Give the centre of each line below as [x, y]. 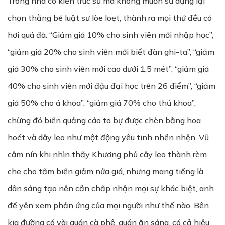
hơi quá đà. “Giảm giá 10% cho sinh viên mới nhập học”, [110, 35]
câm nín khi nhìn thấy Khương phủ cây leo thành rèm [107, 154]
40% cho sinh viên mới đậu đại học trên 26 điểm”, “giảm [111, 86]
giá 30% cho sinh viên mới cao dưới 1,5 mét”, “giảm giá [108, 69]
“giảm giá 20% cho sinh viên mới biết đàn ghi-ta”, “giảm [111, 52]
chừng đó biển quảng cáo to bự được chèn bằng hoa [104, 120]
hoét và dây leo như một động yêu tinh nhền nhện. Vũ [108, 137]
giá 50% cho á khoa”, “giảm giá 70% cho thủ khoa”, [102, 103]
